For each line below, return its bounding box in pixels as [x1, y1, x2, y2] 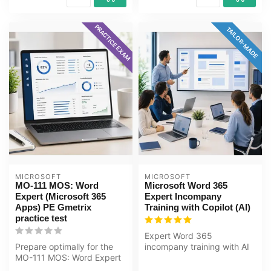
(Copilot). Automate [145, 252, 221, 263]
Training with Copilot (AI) [145, 202, 250, 213]
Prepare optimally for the [15, 241, 113, 252]
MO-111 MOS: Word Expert [15, 252, 121, 263]
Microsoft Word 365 [145, 180, 227, 191]
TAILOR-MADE [224, 25, 260, 60]
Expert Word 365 [145, 230, 212, 241]
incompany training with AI [145, 241, 249, 252]
